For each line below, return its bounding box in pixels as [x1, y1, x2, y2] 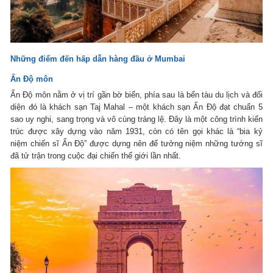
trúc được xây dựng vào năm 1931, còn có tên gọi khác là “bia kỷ [10, 126, 263, 136]
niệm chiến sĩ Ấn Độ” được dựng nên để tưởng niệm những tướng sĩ [10, 138, 263, 148]
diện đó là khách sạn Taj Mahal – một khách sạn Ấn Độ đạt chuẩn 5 [10, 102, 263, 112]
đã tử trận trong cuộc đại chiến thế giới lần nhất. [10, 151, 182, 160]
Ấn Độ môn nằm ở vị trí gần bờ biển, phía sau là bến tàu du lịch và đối [10, 90, 263, 99]
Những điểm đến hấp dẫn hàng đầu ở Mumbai [10, 54, 186, 63]
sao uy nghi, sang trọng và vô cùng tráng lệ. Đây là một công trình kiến [10, 114, 263, 124]
